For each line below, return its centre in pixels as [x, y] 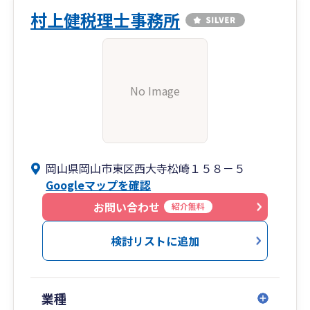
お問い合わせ [127, 207]
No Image [155, 90]
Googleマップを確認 [99, 184]
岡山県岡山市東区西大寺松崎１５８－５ [146, 168]
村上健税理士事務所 [106, 19]
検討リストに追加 [155, 240]
